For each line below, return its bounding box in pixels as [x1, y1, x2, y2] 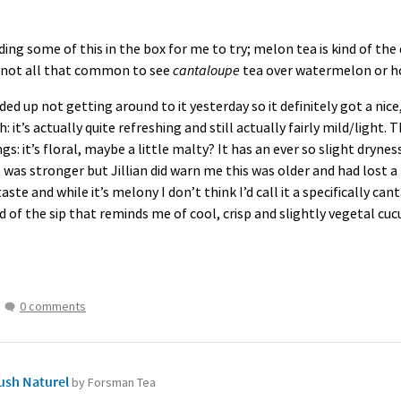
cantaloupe [173, 61, 240, 79]
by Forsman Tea [72, 374, 156, 390]
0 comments [20, 298, 86, 314]
